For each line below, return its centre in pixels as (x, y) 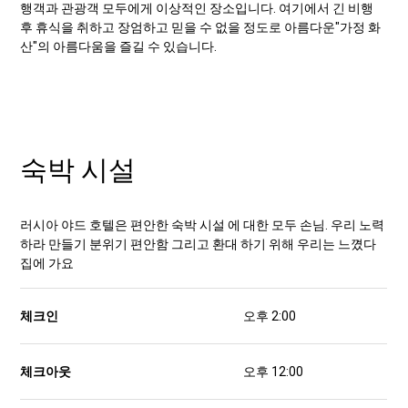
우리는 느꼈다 (336, 244)
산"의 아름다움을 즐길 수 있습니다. (119, 46)
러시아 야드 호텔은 (74, 225)
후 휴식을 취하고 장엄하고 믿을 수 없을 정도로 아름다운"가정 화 (201, 27)
